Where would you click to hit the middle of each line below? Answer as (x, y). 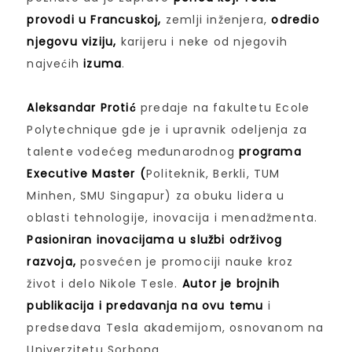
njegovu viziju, (72, 42)
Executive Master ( (87, 174)
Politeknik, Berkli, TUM (213, 174)
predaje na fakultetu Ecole (223, 108)
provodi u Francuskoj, (94, 20)
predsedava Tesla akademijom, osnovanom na (176, 328)
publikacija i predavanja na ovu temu (145, 306)
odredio (295, 20)
